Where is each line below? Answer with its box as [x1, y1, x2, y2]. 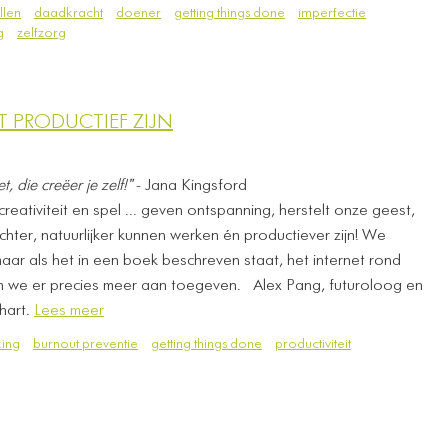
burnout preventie [33, 337, 138, 351]
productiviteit [275, 337, 351, 351]
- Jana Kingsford [136, 178, 247, 194]
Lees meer [34, 303, 104, 319]
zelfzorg [17, 26, 66, 40]
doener [116, 6, 161, 20]
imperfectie [298, 6, 366, 20]
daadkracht [34, 6, 103, 20]
